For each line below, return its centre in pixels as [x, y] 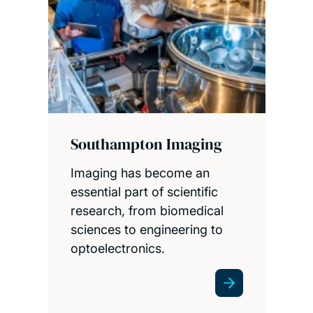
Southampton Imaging [146, 144]
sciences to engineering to [146, 229]
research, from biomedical [147, 210]
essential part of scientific [144, 191]
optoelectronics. [117, 248]
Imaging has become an [140, 173]
